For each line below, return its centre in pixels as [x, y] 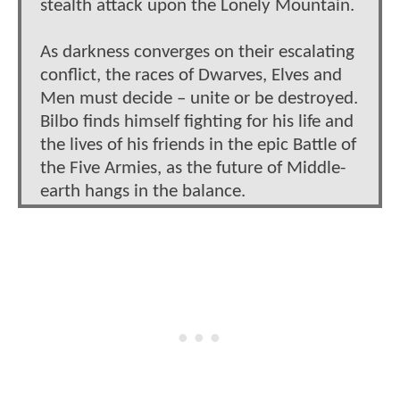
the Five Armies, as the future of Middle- [193, 168]
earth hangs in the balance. [143, 191]
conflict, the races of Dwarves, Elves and [191, 75]
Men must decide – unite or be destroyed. [199, 98]
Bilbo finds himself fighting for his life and [197, 121]
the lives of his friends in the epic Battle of [198, 145]
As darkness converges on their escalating [197, 52]
